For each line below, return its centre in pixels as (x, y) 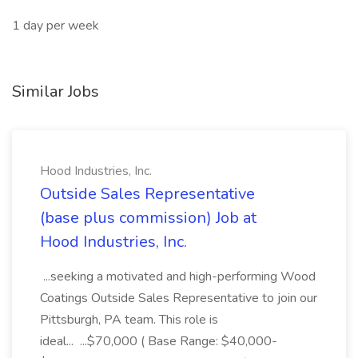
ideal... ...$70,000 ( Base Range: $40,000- (159, 341)
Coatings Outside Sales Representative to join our (179, 298)
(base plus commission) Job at (148, 218)
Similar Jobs (56, 91)
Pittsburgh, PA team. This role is (129, 320)
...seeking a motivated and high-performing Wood (178, 276)
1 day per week (56, 26)
